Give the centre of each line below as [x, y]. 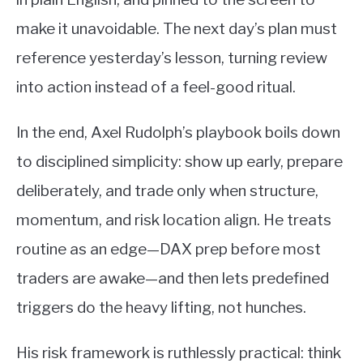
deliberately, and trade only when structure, [167, 191]
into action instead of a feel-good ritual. [156, 88]
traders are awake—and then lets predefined [173, 279]
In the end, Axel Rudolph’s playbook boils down [178, 133]
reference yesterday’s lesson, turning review [172, 58]
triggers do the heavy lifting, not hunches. [161, 308]
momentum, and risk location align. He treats [174, 220]
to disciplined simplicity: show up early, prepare [179, 162]
